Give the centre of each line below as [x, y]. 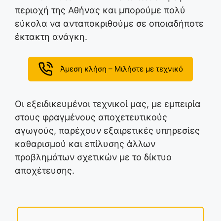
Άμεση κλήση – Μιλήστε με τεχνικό [122, 69]
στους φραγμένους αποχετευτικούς [91, 117]
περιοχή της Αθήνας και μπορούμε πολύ [100, 10]
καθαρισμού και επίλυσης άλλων [85, 144]
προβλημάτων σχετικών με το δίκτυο [93, 157]
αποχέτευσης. [45, 170]
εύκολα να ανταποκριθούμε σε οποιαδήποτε [109, 23]
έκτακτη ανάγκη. [51, 37]
